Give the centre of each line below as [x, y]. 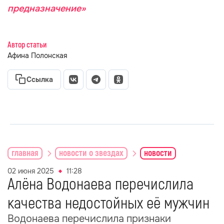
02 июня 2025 [31, 171]
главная [25, 153]
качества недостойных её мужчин [108, 203]
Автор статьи [27, 45]
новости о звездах [91, 153]
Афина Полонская [37, 55]
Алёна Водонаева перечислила [100, 184]
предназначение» [46, 8]
